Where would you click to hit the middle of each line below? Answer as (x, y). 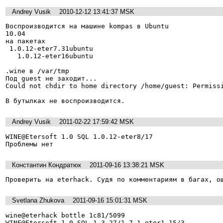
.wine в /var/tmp (37, 71)
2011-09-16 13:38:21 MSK (127, 165)
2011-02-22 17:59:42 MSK (97, 122)
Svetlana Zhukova (38, 201)
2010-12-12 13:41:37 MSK (97, 11)
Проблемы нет (29, 144)
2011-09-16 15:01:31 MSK (110, 201)
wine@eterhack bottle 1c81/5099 (65, 215)
